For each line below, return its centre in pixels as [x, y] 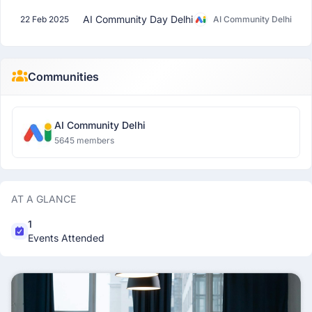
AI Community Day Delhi [138, 19]
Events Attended [66, 238]
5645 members [84, 140]
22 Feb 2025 [45, 19]
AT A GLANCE [44, 199]
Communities [63, 77]
